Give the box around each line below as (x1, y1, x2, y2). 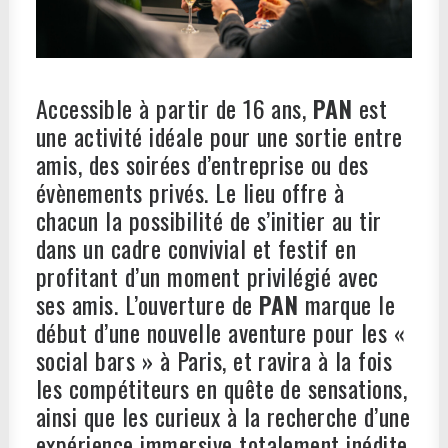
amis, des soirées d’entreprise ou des (36, 146, 369, 182)
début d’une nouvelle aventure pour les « (36, 314, 406, 350)
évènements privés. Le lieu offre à (36, 174, 345, 210)
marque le (304, 286, 396, 322)
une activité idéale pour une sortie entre (36, 118, 403, 154)
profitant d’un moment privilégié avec (36, 258, 379, 294)
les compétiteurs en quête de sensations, (36, 370, 408, 406)
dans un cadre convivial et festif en (36, 230, 357, 266)
